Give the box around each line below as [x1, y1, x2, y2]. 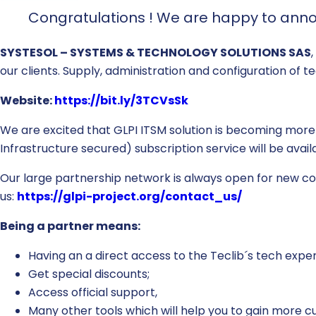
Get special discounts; [28, 265, 150, 282]
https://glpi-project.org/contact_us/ [17, 188, 242, 205]
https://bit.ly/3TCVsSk [54, 92, 188, 109]
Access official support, [28, 284, 157, 300]
